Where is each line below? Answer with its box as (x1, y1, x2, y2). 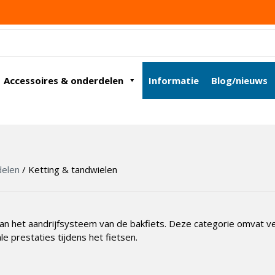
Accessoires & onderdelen (4, 74, 123, 87)
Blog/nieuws (211, 74, 268, 87)
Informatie (149, 74, 199, 87)
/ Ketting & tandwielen (20, 163, 117, 176)
